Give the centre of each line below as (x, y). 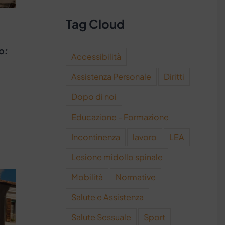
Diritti (174, 76)
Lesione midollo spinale (117, 157)
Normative (136, 177)
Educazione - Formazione (120, 117)
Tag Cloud (95, 24)
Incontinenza (96, 137)
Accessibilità (96, 56)
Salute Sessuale (101, 217)
